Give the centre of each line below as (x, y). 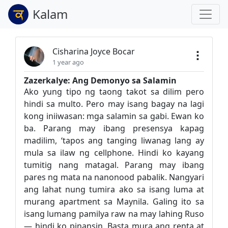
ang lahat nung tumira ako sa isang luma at (114, 189)
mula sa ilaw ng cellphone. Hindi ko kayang (114, 153)
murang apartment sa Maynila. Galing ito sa (114, 202)
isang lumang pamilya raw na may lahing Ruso (114, 214)
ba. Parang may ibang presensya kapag (114, 128)
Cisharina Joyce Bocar (94, 51)
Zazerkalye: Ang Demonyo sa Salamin (100, 80)
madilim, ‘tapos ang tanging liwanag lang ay (114, 140)
